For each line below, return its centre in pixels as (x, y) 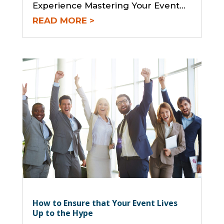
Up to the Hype (62, 213)
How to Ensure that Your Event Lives (105, 203)
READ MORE (59, 21)
